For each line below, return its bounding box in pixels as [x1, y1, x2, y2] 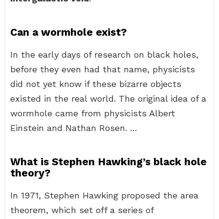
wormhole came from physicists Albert [10, 108, 175, 118]
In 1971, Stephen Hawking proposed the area [10, 190, 198, 200]
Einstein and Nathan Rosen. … [10, 123, 137, 133]
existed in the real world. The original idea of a [10, 93, 206, 104]
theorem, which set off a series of [10, 205, 153, 215]
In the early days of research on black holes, [10, 49, 198, 60]
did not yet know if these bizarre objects [10, 79, 181, 89]
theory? [10, 167, 50, 179]
